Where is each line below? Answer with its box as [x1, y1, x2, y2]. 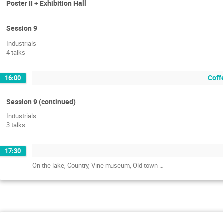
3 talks [6, 120, 25, 130]
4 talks [6, 47, 25, 57]
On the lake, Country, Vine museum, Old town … [32, 160, 164, 170]
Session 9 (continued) [6, 96, 76, 106]
